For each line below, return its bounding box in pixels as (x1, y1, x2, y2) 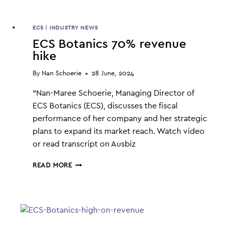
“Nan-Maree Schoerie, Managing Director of (33, 89, 194, 98)
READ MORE (33, 162, 72, 169)
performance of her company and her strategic (33, 115, 207, 123)
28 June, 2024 (92, 70, 134, 77)
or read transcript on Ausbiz (33, 140, 135, 149)
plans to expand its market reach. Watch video (33, 127, 205, 136)
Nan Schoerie (42, 70, 82, 77)
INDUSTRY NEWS (49, 25, 98, 31)
